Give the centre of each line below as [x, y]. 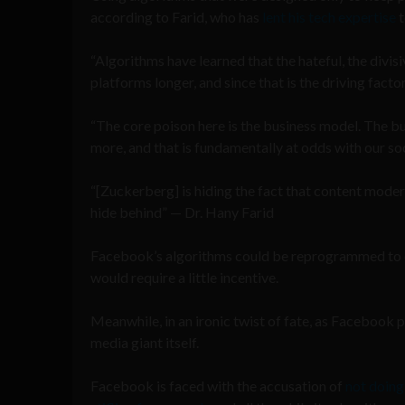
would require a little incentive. [184, 277]
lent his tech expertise [329, 16]
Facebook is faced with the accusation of [218, 385]
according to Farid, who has [176, 16]
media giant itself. [145, 342]
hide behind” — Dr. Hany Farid [182, 212]
